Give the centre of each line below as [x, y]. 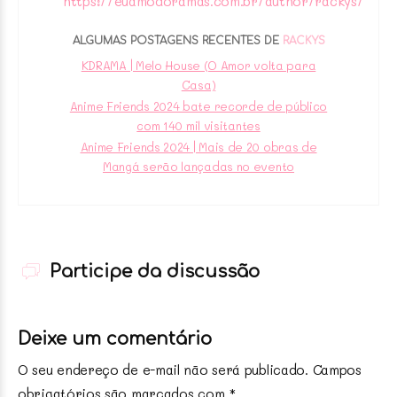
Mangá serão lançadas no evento [198, 166]
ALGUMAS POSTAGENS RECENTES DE [177, 40]
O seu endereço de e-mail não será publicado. [163, 369]
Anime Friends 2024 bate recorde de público [198, 105]
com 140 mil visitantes [198, 125]
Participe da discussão [152, 271]
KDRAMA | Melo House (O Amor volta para [198, 65]
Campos [337, 369]
